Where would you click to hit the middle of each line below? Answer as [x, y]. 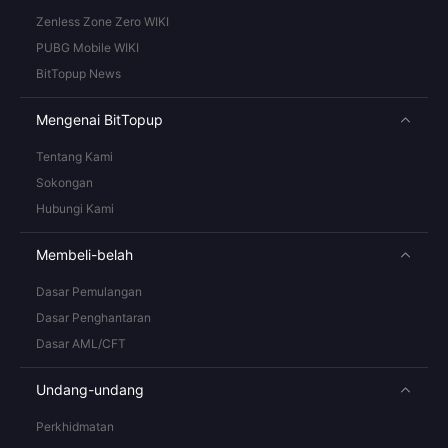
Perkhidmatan [75, 426]
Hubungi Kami [75, 208]
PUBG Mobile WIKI [87, 47]
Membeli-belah [84, 254]
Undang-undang [90, 389]
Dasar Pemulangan [89, 291]
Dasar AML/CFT [81, 343]
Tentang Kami [74, 156]
